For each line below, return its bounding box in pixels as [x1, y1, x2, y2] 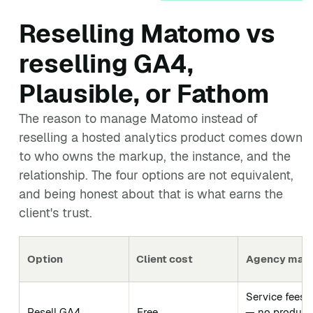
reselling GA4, [19, 48, 194, 80]
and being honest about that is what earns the [19, 186, 283, 202]
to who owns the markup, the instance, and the [19, 148, 291, 164]
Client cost [136, 252, 193, 265]
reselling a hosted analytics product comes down [19, 129, 303, 145]
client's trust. [19, 205, 92, 221]
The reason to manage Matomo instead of [19, 110, 258, 126]
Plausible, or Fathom [19, 78, 269, 110]
